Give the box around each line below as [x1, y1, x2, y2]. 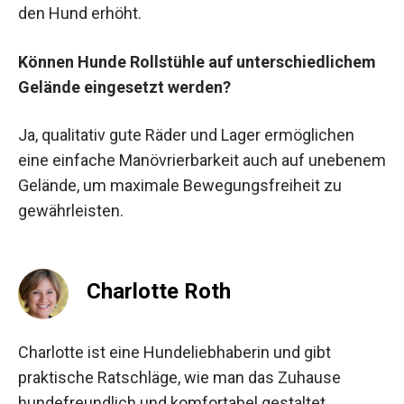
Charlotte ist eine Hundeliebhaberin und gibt [18, 342, 331, 362]
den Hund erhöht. [18, 4, 142, 23]
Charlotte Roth [87, 278, 231, 304]
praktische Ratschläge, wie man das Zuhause [18, 367, 341, 387]
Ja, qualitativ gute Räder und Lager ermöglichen [18, 124, 354, 144]
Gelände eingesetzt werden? [18, 77, 231, 96]
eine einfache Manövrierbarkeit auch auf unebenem [18, 150, 386, 170]
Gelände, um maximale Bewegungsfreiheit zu [18, 175, 342, 195]
